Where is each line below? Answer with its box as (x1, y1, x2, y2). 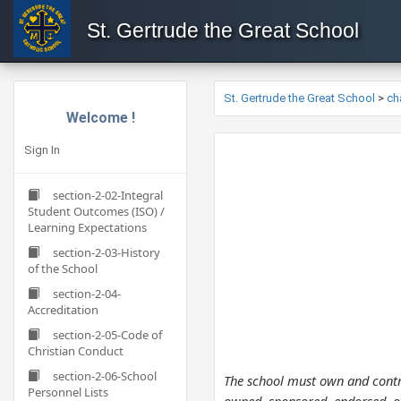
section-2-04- (53, 286, 121, 302)
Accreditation (28, 302, 98, 318)
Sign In (24, 143, 60, 157)
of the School (28, 260, 98, 277)
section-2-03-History (53, 244, 160, 260)
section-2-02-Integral (53, 187, 163, 203)
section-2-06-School (53, 368, 157, 384)
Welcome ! (65, 109, 135, 126)
